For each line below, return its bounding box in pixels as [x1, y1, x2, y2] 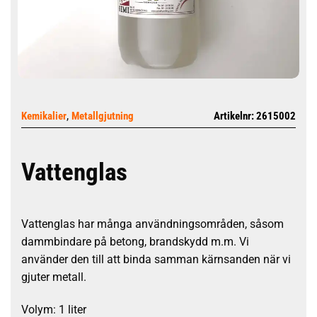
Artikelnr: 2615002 [214, 110, 296, 122]
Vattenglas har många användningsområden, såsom [21, 217, 284, 231]
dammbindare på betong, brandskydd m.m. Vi [21, 235, 249, 248]
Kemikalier [21, 110, 67, 122]
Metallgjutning [71, 110, 134, 122]
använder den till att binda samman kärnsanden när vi [21, 253, 291, 266]
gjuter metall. [21, 270, 86, 284]
